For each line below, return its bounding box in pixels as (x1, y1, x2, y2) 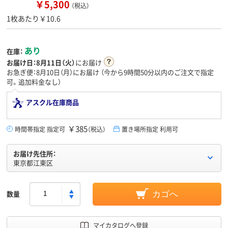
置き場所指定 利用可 (122, 124, 178, 133)
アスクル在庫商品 (26, 97, 79, 107)
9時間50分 (124, 67, 154, 77)
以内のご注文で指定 (154, 67, 214, 77)
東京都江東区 (13, 157, 53, 167)
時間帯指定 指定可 (15, 124, 65, 133)
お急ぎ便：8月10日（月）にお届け (7, 67, 101, 77)
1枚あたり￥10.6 (7, 13, 61, 23)
